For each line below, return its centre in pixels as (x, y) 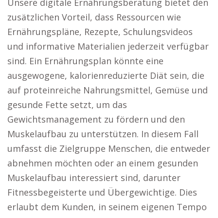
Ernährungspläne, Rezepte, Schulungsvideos (100, 32)
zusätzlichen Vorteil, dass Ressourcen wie (94, 17)
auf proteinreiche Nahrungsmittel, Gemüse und (108, 90)
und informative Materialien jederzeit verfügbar (108, 46)
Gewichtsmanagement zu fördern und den (96, 119)
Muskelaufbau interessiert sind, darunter (94, 178)
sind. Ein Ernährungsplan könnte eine (85, 61)
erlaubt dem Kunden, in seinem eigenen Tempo (107, 207)
